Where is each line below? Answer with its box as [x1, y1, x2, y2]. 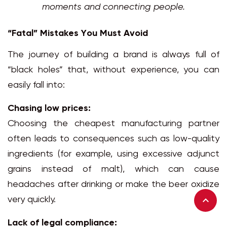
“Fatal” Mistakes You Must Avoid [8, 29, 148, 39]
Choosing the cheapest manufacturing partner [8, 119, 219, 129]
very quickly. [8, 195, 56, 205]
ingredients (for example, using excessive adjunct [8, 149, 219, 160]
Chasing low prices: [8, 104, 91, 114]
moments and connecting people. [42, 3, 185, 13]
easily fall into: [8, 81, 65, 91]
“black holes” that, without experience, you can [8, 65, 219, 75]
